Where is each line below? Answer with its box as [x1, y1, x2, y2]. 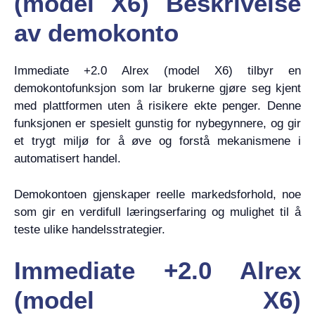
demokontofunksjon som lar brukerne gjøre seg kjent [14, 82, 301, 95]
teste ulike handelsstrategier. [14, 222, 165, 236]
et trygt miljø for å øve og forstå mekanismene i [14, 134, 301, 148]
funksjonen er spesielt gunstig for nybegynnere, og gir [14, 117, 301, 130]
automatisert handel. [14, 152, 121, 165]
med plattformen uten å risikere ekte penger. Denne [14, 99, 301, 112]
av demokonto [14, 19, 179, 46]
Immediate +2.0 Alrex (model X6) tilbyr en [14, 64, 301, 77]
